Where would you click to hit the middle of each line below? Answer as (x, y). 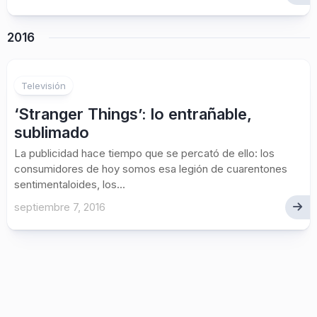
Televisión (44, 86)
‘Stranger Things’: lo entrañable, (133, 114)
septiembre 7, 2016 (60, 207)
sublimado (52, 132)
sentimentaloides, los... (70, 184)
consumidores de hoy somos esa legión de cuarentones (151, 169)
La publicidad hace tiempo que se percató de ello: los (144, 153)
